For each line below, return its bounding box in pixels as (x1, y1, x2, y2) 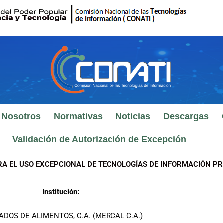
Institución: (42, 187, 79, 196)
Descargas (163, 111, 209, 121)
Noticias (115, 111, 150, 121)
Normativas (53, 111, 103, 121)
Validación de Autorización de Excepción (12, 134, 186, 144)
